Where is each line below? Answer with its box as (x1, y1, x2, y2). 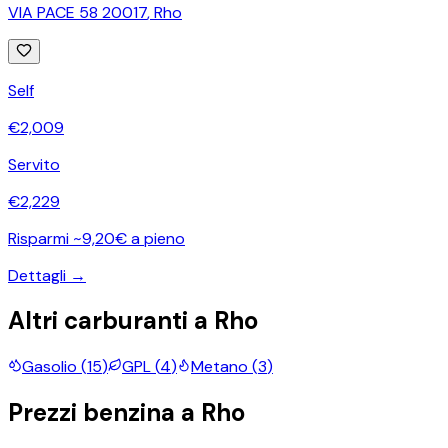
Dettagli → (8, 264, 86, 286)
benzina (83, 397, 175, 429)
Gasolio (22, 356, 77, 378)
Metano (191, 356, 248, 378)
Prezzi (8, 397, 83, 429)
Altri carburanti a (8, 305, 214, 337)
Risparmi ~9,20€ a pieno (8, 227, 185, 249)
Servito (8, 153, 60, 175)
